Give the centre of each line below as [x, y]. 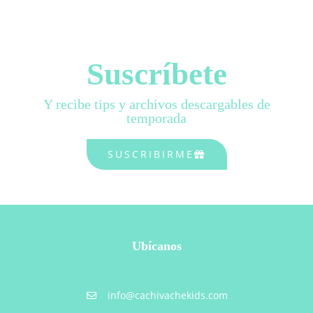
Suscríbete [156, 74]
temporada [156, 118]
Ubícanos [156, 246]
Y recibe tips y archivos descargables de [156, 104]
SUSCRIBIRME [151, 154]
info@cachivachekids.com [168, 296]
